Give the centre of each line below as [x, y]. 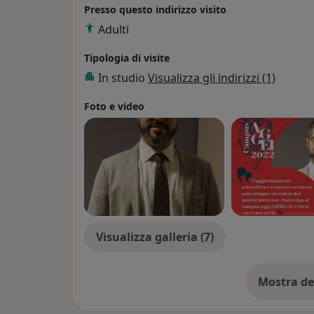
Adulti [114, 30]
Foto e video [114, 107]
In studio [123, 78]
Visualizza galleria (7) [155, 237]
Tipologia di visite [127, 58]
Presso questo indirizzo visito [155, 10]
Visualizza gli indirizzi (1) [212, 78]
